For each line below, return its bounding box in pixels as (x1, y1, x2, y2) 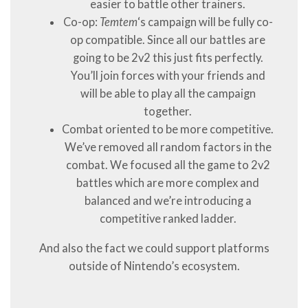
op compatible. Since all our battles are (70, 33, 265, 47)
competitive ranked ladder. (99, 212, 236, 226)
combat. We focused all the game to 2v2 (65, 158, 270, 173)
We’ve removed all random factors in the (64, 140, 272, 155)
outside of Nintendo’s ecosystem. (68, 259, 240, 274)
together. (144, 104, 192, 119)
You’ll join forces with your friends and (70, 69, 265, 83)
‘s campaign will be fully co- (137, 15, 273, 30)
